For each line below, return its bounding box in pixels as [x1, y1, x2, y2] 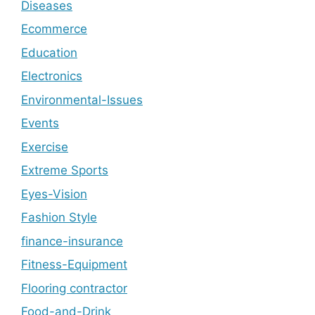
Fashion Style [21, 210, 97, 224]
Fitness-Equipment [21, 257, 127, 271]
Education [21, 45, 77, 60]
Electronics [21, 69, 82, 83]
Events [21, 116, 59, 130]
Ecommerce [21, 22, 87, 36]
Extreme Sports [21, 163, 108, 177]
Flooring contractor [21, 281, 127, 295]
